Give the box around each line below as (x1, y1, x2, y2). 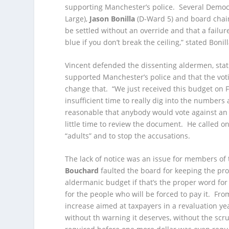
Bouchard (65, 166, 99, 176)
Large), (65, 13, 90, 24)
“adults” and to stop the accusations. (65, 130, 191, 141)
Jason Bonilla (89, 13, 135, 24)
